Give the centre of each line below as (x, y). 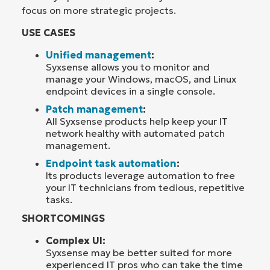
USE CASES (49, 33)
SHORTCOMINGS (63, 218)
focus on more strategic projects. (99, 10)
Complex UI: (76, 240)
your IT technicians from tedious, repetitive (145, 187)
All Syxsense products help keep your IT (137, 121)
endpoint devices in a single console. (130, 91)
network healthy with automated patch (135, 133)
